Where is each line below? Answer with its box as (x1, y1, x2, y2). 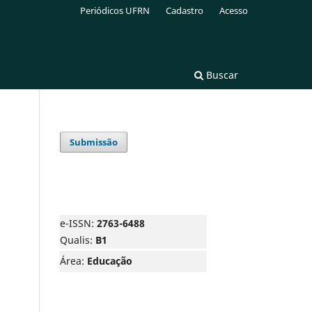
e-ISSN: (60, 216, 97, 230)
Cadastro (166, 3, 204, 17)
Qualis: (60, 233, 93, 247)
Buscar (203, 68, 238, 81)
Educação (87, 253, 132, 267)
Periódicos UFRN (80, 3, 150, 17)
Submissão (70, 135, 118, 148)
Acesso (219, 3, 248, 17)
